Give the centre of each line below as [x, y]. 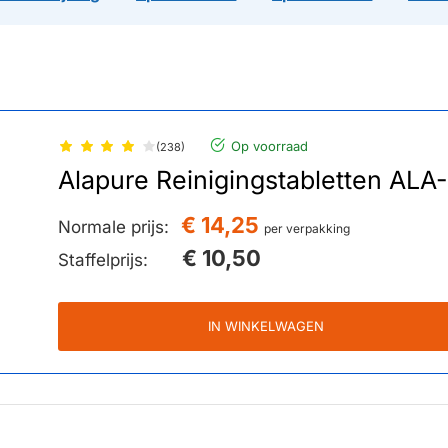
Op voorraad [270, 146]
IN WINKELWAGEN [266, 326]
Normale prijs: [114, 227]
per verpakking [307, 229]
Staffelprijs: [103, 260]
